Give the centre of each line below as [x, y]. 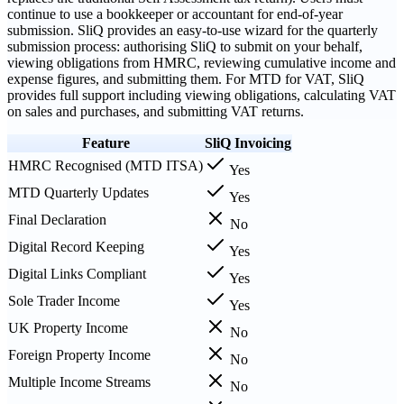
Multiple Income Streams [79, 381]
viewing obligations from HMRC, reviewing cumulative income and [202, 62]
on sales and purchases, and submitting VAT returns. [156, 111]
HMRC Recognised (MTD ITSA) [106, 165]
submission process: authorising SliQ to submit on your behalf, [185, 46]
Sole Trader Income [64, 300]
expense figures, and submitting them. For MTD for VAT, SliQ [186, 78]
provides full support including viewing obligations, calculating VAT [202, 95]
